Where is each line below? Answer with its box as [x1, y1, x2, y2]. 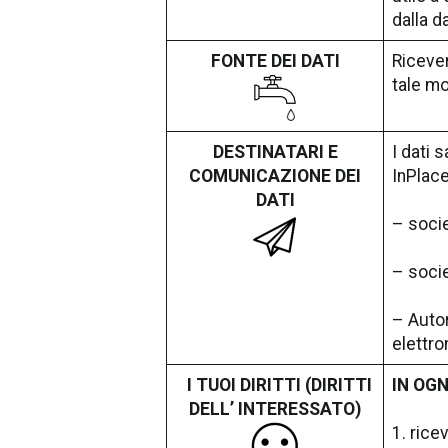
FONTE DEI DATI [210, 50, 340, 71]
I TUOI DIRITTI [186, 374, 301, 395]
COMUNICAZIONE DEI [189, 165, 361, 186]
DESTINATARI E [212, 141, 338, 162]
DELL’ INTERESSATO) [189, 398, 361, 419]
